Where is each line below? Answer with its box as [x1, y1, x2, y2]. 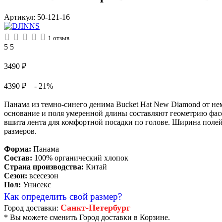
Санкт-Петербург [60, 202, 130, 213]
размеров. [4, 126, 37, 135]
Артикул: [4, 12, 37, 21]
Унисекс [23, 180, 51, 189]
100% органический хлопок [34, 153, 128, 162]
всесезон [29, 171, 58, 180]
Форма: [4, 144, 31, 153]
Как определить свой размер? [4, 191, 122, 202]
